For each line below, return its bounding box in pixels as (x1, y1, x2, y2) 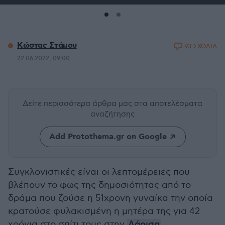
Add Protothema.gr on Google (49, 132, 167, 142)
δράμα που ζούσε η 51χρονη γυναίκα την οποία (8, 193, 213, 203)
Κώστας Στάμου (17, 40, 77, 51)
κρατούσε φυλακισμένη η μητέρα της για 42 (8, 206, 200, 216)
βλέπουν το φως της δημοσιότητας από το (8, 180, 191, 190)
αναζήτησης (90, 109, 135, 119)
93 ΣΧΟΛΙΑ (184, 43, 217, 50)
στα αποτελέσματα (134, 99, 202, 108)
